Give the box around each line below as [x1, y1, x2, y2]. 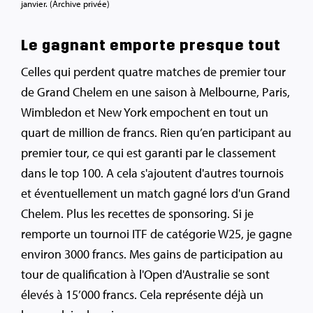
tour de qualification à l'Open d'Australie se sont [21, 266, 270, 283]
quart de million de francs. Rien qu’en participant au [21, 124, 291, 141]
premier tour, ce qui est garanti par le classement [21, 145, 276, 161]
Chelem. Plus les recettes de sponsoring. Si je [21, 205, 254, 222]
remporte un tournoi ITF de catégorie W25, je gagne [21, 226, 292, 242]
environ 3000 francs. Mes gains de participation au [21, 246, 283, 263]
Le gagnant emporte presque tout [21, 36, 281, 55]
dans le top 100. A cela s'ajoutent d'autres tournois [21, 165, 284, 182]
